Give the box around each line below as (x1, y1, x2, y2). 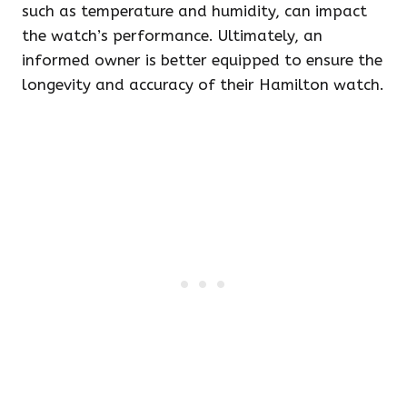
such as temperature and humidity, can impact (22, 2, 367, 20)
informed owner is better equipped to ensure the (22, 51, 382, 69)
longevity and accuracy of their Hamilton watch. (22, 75, 384, 94)
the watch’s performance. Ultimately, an (22, 26, 323, 45)
